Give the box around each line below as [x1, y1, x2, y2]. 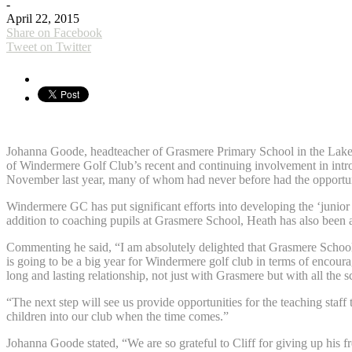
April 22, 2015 [6, 11, 79, 25]
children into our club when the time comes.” [6, 309, 229, 323]
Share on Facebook [6, 25, 102, 39]
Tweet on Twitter [6, 39, 91, 53]
